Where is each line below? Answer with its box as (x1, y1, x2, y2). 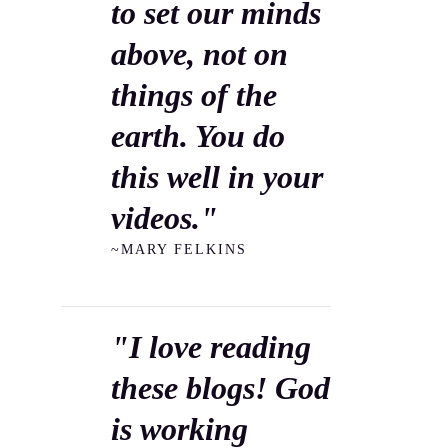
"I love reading (111, 329, 311, 365)
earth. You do (111, 118, 285, 154)
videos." (111, 200, 218, 236)
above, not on (111, 36, 288, 72)
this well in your (111, 159, 323, 195)
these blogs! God (111, 370, 330, 406)
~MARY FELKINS (111, 242, 247, 257)
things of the (111, 77, 277, 113)
